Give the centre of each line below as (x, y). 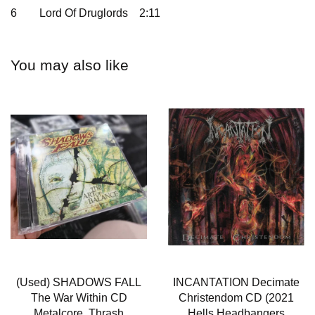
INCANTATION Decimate (236, 282)
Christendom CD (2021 (236, 297)
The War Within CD (79, 297)
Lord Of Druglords (84, 13)
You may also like (70, 65)
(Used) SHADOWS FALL (79, 282)
